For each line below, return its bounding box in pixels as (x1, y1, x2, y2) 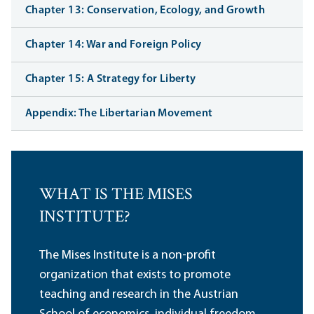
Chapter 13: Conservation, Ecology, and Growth (25, 5, 265, 17)
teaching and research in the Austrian (39, 288, 238, 302)
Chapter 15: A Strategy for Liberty (25, 74, 196, 86)
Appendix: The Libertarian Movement (25, 108, 213, 120)
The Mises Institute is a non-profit (39, 249, 216, 263)
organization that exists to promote (39, 268, 231, 282)
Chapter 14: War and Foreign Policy (25, 39, 202, 51)
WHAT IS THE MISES (39, 183, 193, 208)
